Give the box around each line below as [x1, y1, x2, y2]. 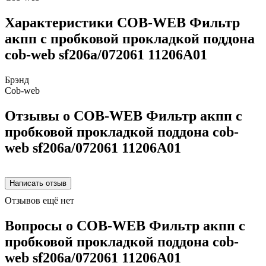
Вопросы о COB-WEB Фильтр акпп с [5, 217, 245, 233]
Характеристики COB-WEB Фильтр [5, 14, 240, 30]
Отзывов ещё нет [5, 195, 74, 205]
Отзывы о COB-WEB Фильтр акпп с [5, 107, 242, 123]
